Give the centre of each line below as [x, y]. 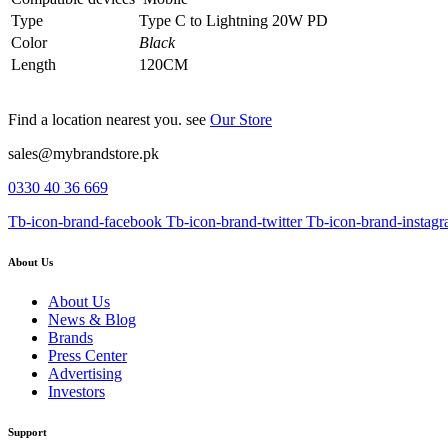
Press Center [87, 356]
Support [27, 432]
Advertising [85, 374]
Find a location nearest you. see [109, 120]
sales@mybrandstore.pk [83, 154]
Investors [76, 392]
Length [33, 65]
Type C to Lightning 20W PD [233, 21]
